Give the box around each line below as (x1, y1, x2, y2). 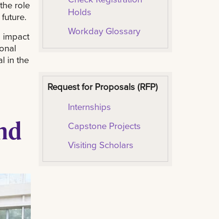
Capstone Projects (67, 119, 141, 132)
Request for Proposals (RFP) (47, 80, 158, 93)
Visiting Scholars (67, 138, 133, 151)
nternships (69, 100, 111, 113)
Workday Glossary (67, 24, 140, 38)
